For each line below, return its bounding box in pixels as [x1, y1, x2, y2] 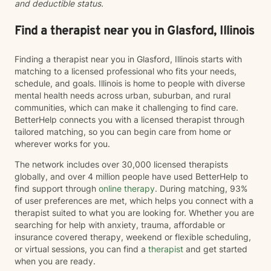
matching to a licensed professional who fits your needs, [15, 66, 237, 76]
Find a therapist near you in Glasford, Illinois [15, 24, 255, 39]
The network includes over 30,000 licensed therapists [15, 159, 228, 169]
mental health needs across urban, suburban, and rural [15, 90, 230, 100]
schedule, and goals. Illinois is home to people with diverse [15, 78, 245, 88]
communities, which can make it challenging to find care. [15, 102, 238, 113]
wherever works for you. [15, 139, 113, 149]
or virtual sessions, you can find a [15, 244, 148, 254]
